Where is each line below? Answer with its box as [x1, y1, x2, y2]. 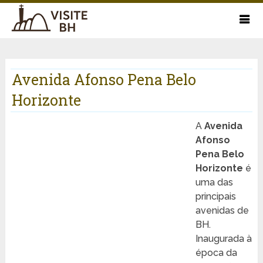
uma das [195, 177, 233, 188]
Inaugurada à [195, 233, 252, 245]
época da [195, 247, 237, 259]
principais [195, 191, 236, 203]
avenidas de [195, 205, 249, 217]
